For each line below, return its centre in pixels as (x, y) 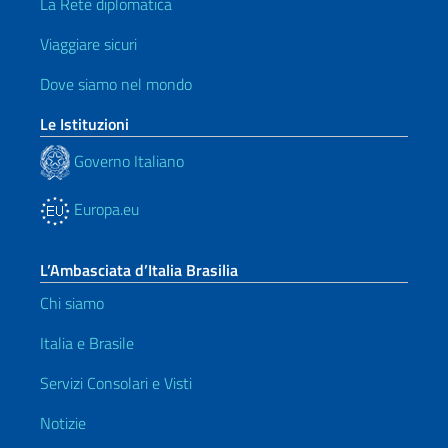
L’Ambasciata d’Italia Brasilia (139, 270)
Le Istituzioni (84, 124)
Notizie (63, 423)
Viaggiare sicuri (88, 44)
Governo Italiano (127, 160)
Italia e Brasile (87, 343)
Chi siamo (72, 303)
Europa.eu (104, 209)
